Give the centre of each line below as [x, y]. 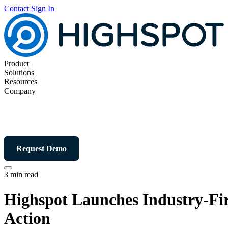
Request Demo [41, 149]
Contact [17, 8]
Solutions [19, 73]
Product [17, 64]
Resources [21, 82]
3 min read [21, 175]
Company [20, 91]
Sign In [43, 8]
